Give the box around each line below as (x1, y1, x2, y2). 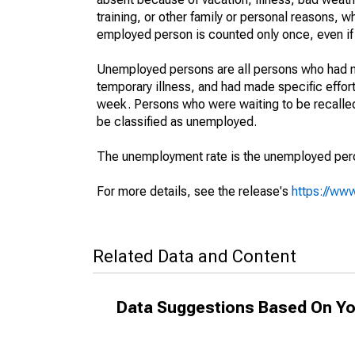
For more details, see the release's (97, 184, 292, 199)
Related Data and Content (93, 246, 296, 266)
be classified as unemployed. (97, 114, 257, 129)
